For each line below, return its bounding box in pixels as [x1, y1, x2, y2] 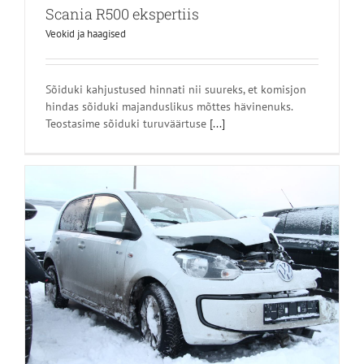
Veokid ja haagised [45, 26, 126, 41]
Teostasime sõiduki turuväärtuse [45, 115, 210, 131]
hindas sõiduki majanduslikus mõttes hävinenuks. [45, 98, 292, 114]
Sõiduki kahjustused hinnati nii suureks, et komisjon [45, 81, 306, 97]
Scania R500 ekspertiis [45, 3, 199, 24]
